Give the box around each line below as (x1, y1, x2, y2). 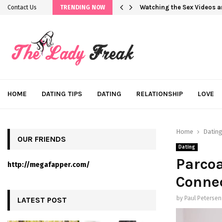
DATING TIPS (42, 90, 82, 98)
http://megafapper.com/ (7, 161, 90, 169)
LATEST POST (17, 195, 67, 205)
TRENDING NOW (60, 4, 105, 11)
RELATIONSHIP (136, 90, 183, 98)
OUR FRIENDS (17, 134, 66, 144)
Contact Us (7, 4, 37, 11)
